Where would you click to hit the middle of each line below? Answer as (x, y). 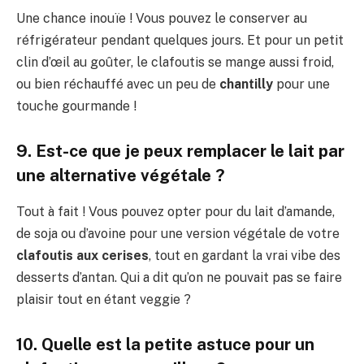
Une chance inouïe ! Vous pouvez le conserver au (162, 18)
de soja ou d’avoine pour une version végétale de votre (178, 233)
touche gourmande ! (76, 106)
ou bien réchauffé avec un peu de (118, 84)
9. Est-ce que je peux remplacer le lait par (180, 152)
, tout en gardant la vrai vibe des (245, 255)
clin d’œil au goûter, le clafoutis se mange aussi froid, (175, 62)
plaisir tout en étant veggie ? (104, 299)
